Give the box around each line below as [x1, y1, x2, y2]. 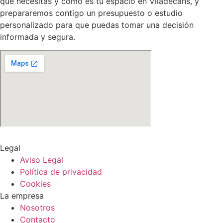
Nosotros [20, 202, 55, 213]
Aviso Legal [20, 154, 63, 165]
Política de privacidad [20, 166, 102, 177]
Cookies [20, 178, 51, 189]
